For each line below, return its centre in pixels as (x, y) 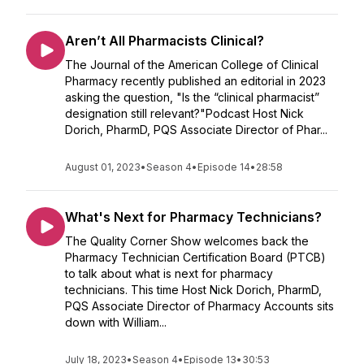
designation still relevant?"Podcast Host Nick (184, 113)
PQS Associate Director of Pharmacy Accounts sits (199, 306)
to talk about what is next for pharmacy (169, 273)
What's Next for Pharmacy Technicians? (193, 217)
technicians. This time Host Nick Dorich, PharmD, (193, 290)
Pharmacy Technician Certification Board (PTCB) (195, 257)
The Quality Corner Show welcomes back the (187, 241)
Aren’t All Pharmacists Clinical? (165, 41)
